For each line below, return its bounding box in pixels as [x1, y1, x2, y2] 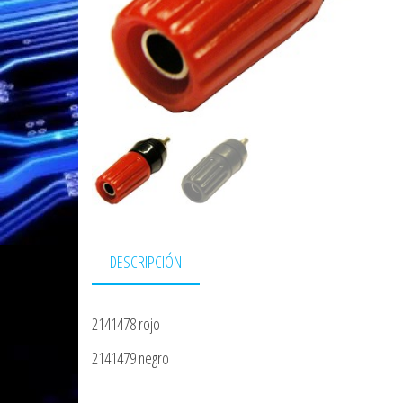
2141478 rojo [92, 312, 160, 335]
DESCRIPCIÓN [110, 250, 182, 273]
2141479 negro [92, 346, 169, 369]
